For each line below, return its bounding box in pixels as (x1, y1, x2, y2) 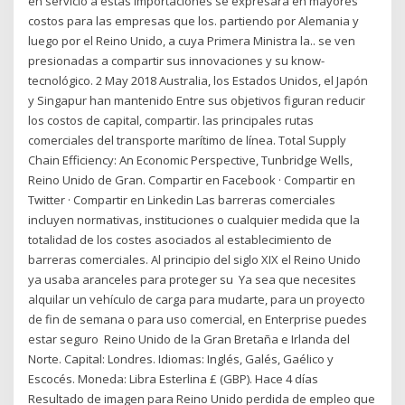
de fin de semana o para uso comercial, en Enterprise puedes (28, 311, 368, 328)
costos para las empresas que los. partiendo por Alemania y (28, 13, 360, 30)
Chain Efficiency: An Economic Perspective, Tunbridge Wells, (28, 152, 353, 169)
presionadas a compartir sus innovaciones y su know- (28, 52, 325, 70)
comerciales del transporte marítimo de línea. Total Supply (28, 132, 347, 149)
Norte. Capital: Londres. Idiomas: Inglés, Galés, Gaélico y (28, 351, 334, 368)
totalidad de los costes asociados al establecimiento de (28, 231, 333, 249)
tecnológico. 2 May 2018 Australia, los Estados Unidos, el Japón (28, 72, 369, 89)
